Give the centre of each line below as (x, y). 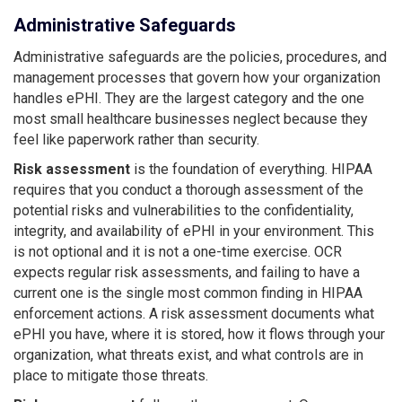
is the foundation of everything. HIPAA (251, 169)
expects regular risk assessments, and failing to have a (187, 272)
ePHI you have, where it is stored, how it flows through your (199, 334)
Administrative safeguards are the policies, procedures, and (200, 57)
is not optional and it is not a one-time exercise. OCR (178, 251)
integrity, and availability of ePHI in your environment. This (194, 231)
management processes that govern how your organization (197, 77)
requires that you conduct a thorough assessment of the (188, 189)
